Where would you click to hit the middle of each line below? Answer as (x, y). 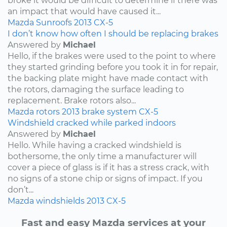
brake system (109, 111)
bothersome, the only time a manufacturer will (102, 156)
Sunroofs (54, 22)
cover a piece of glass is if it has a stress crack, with (108, 167)
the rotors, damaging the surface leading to (96, 89)
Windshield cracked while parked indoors (92, 123)
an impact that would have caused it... (84, 11)
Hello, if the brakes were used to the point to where (112, 56)
